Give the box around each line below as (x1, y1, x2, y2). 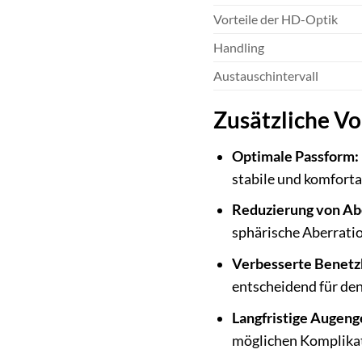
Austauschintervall (213, 68, 318, 84)
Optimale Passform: (231, 147, 359, 165)
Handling (213, 40, 264, 56)
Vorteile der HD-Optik (213, 11, 338, 27)
